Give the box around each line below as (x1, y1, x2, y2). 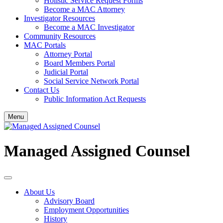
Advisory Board (44, 197, 95, 206)
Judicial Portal (44, 68, 88, 77)
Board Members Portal (44, 59, 115, 68)
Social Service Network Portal (44, 77, 139, 86)
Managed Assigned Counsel (4, 141, 190, 160)
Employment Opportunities (44, 206, 129, 215)
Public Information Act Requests (44, 95, 146, 104)
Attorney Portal (44, 50, 92, 59)
